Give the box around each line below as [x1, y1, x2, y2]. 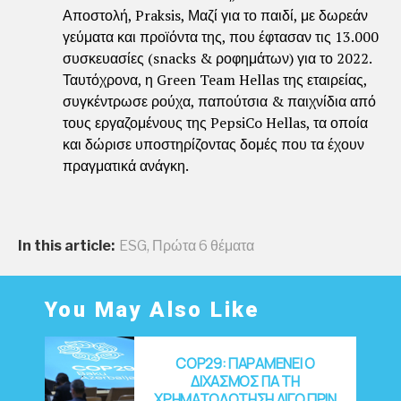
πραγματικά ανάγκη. [63, 155, 189, 175]
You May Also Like [45, 296, 260, 322]
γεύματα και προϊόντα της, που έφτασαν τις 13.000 [63, 26, 379, 47]
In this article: [18, 236, 115, 254]
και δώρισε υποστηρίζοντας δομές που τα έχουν [63, 133, 364, 154]
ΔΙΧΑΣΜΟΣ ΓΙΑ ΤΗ [191, 371, 300, 391]
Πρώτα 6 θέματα [152, 236, 254, 254]
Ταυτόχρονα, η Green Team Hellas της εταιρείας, [63, 69, 367, 90]
